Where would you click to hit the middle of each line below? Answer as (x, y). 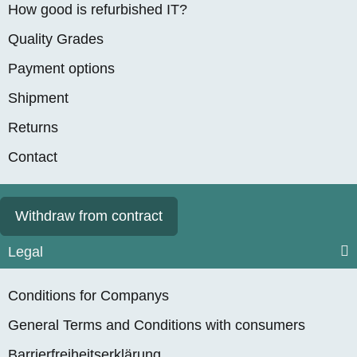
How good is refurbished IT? (98, 10)
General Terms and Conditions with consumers (157, 326)
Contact (33, 157)
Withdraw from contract (89, 216)
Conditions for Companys (88, 296)
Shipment (38, 98)
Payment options (61, 69)
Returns (33, 128)
